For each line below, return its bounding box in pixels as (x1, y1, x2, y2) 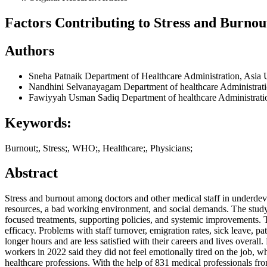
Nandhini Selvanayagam (29, 81, 123, 92)
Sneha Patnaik (29, 70, 85, 81)
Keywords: (5, 114, 72, 131)
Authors (5, 42, 54, 58)
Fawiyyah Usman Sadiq (29, 92, 122, 103)
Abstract (5, 165, 58, 181)
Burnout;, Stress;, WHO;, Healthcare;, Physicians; (5, 142, 193, 153)
